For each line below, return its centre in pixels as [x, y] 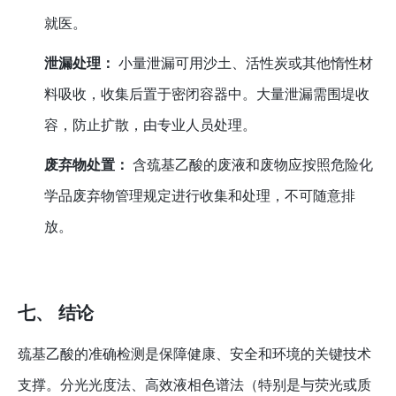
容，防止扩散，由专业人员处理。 [151, 126]
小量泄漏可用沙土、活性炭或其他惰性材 [244, 64]
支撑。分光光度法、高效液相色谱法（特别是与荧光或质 [194, 385]
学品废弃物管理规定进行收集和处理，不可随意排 [200, 196]
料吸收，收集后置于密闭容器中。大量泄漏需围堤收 [207, 95]
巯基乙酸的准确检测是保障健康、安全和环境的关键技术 [194, 354]
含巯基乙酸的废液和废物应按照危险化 [251, 165]
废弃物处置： [87, 165]
